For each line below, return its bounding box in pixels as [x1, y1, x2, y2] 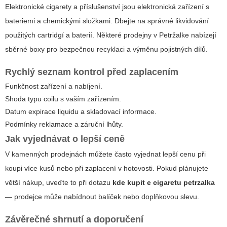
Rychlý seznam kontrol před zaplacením [5, 66, 178, 77]
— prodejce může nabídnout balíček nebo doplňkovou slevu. [5, 192, 199, 201]
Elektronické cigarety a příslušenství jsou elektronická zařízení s [5, 2, 209, 11]
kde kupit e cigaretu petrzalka [112, 178, 215, 186]
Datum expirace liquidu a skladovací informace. [5, 107, 157, 116]
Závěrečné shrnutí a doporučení [5, 214, 143, 224]
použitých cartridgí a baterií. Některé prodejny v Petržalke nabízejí [5, 30, 216, 39]
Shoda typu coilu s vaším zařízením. [5, 94, 121, 103]
